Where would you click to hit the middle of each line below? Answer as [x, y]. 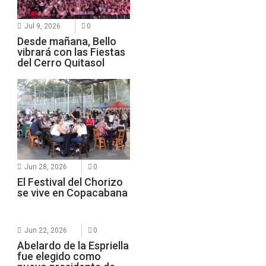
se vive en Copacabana [73, 192]
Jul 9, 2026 [43, 26]
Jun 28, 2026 [46, 167]
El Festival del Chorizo [70, 182]
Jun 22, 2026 [46, 230]
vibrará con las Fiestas [72, 52]
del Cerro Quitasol [61, 62]
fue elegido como [59, 256]
